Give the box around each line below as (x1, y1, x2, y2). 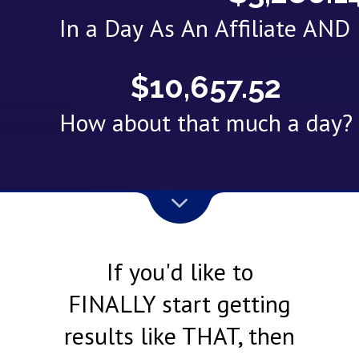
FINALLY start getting (68, 288, 291, 320)
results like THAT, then (64, 320, 295, 352)
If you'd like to (106, 256, 253, 288)
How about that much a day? (59, 106, 353, 138)
